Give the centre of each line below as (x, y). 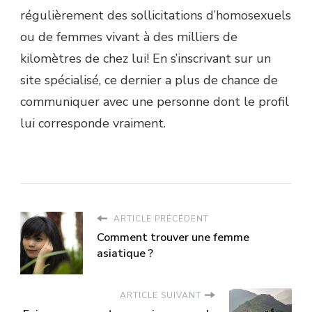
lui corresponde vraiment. (93, 123)
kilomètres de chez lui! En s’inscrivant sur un (146, 58)
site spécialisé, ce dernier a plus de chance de (149, 80)
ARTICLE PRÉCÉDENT (160, 218)
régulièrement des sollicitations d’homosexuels (156, 15)
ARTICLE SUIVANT (161, 295)
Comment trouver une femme (173, 237)
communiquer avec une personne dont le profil (155, 101)
